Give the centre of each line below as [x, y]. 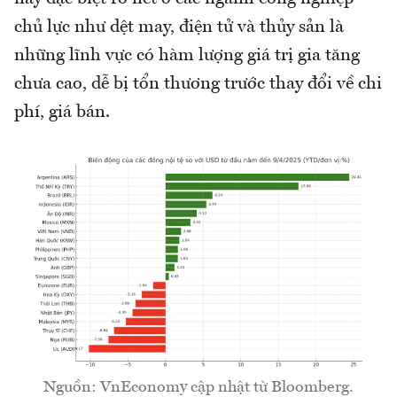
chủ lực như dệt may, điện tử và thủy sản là [179, 28]
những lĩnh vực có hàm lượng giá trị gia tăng [187, 56]
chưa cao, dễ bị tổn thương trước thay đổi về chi [198, 85]
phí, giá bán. [62, 113]
